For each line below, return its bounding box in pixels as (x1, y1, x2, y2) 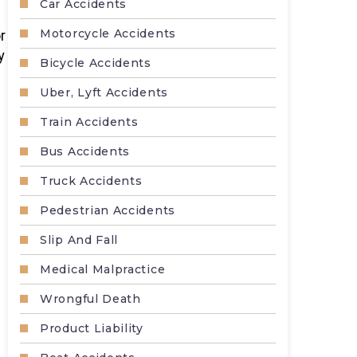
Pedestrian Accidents (40, 203, 175, 218)
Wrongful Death (40, 292, 141, 306)
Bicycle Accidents (40, 56, 151, 70)
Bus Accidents (40, 144, 131, 159)
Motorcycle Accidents (40, 26, 176, 41)
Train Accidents (40, 115, 139, 129)
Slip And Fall (40, 233, 119, 247)
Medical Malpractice (40, 262, 166, 277)
